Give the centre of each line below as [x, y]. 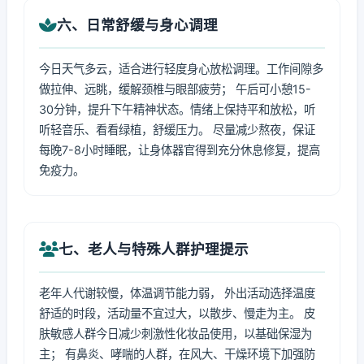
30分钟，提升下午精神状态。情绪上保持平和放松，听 [177, 109]
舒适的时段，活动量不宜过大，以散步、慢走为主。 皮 [177, 313]
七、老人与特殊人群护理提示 [154, 249]
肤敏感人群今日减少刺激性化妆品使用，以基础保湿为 [175, 334]
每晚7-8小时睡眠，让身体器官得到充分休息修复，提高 [180, 150]
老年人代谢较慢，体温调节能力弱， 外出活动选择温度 [177, 293]
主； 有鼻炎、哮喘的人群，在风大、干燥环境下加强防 [177, 354]
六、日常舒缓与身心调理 [137, 25]
